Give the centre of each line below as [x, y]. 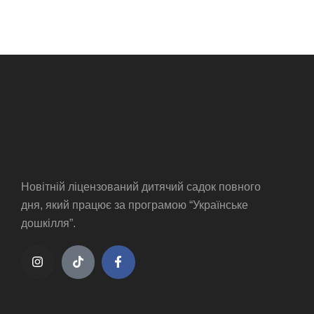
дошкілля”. [48, 224]
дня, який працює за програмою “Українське [135, 205]
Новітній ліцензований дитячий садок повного [141, 187]
